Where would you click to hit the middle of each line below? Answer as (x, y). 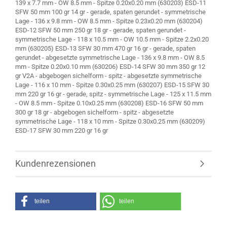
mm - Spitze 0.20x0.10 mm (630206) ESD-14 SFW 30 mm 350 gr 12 (110, 67)
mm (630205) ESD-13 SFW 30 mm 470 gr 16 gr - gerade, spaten (105, 48)
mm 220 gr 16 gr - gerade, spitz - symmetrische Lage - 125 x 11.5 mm (113, 94)
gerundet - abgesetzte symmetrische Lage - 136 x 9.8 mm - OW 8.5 (110, 58)
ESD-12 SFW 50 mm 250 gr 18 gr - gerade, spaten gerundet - (101, 30)
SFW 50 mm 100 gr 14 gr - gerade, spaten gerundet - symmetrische (110, 12)
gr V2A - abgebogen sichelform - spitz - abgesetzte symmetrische (108, 76)
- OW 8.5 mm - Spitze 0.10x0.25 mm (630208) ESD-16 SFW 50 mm (109, 103)
